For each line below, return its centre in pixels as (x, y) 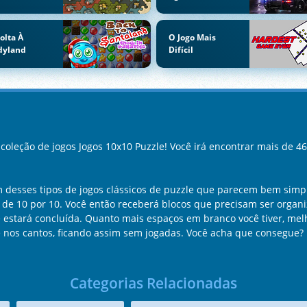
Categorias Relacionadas (153, 283)
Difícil (181, 49)
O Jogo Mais (192, 37)
